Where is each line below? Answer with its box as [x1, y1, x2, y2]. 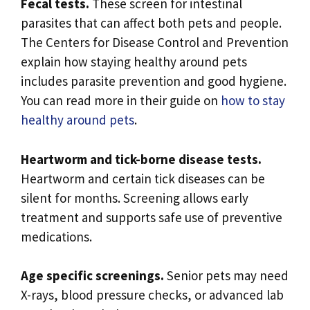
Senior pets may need [164, 267, 289, 284]
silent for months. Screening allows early [21, 189, 248, 206]
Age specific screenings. [21, 267, 164, 284]
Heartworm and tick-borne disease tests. [21, 150, 262, 167]
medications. [21, 228, 92, 245]
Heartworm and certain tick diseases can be [21, 170, 265, 187]
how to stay [221, 92, 285, 109]
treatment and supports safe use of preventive [21, 208, 282, 226]
